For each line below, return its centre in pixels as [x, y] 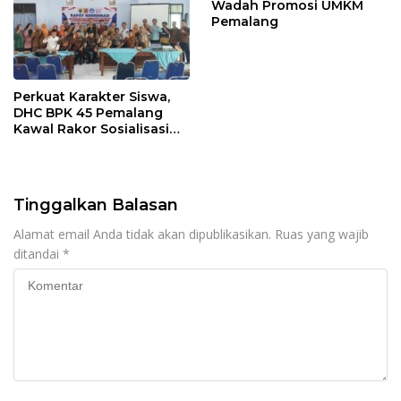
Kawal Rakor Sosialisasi [91, 129]
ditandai [38, 254]
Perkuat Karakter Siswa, [92, 97]
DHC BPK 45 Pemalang [88, 113]
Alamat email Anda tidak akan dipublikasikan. [142, 235]
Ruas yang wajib [322, 235]
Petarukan [48, 162]
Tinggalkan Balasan [96, 205]
